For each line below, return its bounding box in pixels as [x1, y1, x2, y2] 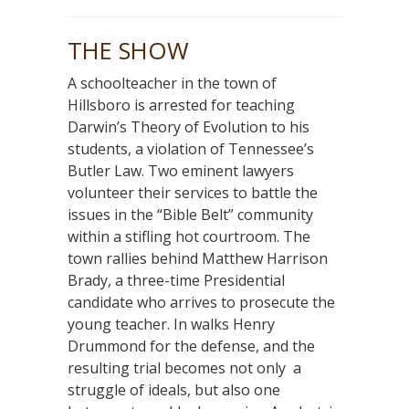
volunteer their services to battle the [68, 183, 318, 204]
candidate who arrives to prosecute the [68, 292, 335, 313]
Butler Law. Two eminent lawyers [68, 161, 294, 182]
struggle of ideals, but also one [68, 380, 280, 401]
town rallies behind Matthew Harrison [68, 248, 328, 269]
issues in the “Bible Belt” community [68, 204, 313, 225]
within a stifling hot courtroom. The [68, 226, 310, 247]
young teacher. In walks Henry [68, 314, 275, 335]
